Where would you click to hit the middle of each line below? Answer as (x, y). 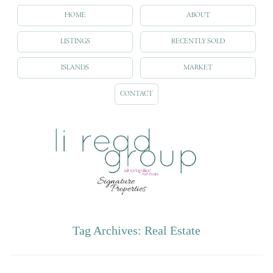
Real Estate (172, 230)
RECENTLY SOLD (198, 41)
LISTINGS (75, 41)
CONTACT (136, 94)
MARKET (198, 68)
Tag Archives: (108, 230)
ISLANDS (75, 68)
